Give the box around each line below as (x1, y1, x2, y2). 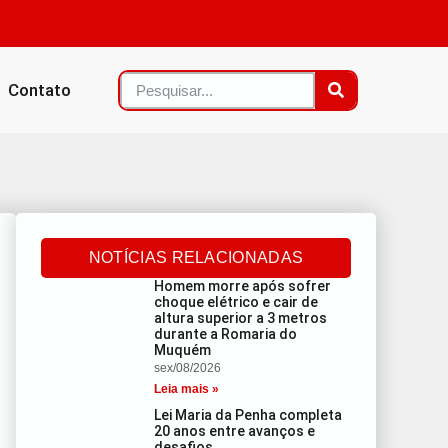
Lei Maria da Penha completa (154, 407, 343, 423)
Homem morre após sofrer (154, 278, 332, 294)
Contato (8, 80, 71, 100)
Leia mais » (154, 382, 220, 396)
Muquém (154, 342, 212, 358)
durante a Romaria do (154, 326, 298, 342)
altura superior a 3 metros (154, 310, 328, 326)
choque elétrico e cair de (154, 294, 319, 310)
